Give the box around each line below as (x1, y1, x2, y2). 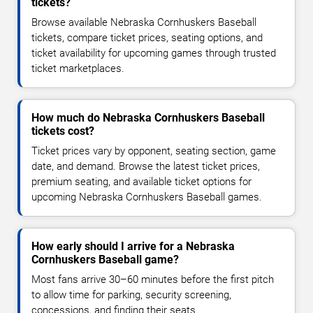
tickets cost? (31, 124, 94, 138)
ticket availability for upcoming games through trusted (31, 46, 276, 59)
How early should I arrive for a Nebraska (31, 239, 235, 253)
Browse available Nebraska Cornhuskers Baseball (31, 15, 256, 29)
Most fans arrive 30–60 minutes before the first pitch (31, 272, 274, 286)
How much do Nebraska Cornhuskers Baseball (31, 110, 265, 124)
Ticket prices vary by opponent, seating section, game (31, 144, 276, 157)
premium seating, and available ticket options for (31, 175, 252, 188)
